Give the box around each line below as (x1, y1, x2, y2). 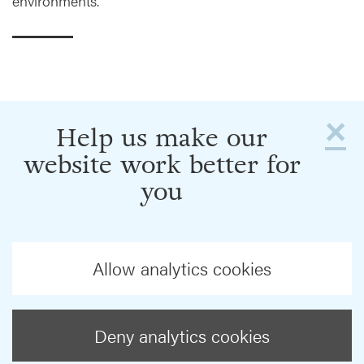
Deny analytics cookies (94, 323, 270, 348)
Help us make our (56, 120, 267, 157)
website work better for (23, 147, 301, 184)
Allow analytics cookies (93, 256, 271, 281)
